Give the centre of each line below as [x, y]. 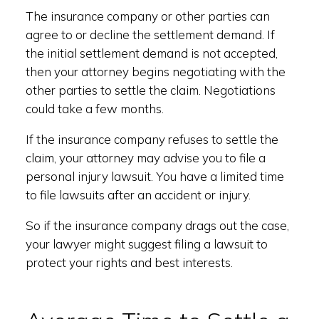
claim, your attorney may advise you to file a [145, 158]
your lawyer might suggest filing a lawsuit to [146, 244]
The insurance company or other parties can [147, 16]
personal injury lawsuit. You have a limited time [155, 176]
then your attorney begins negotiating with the [155, 72]
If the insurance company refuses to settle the [152, 139]
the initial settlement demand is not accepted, [151, 53]
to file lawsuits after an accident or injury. [138, 195]
